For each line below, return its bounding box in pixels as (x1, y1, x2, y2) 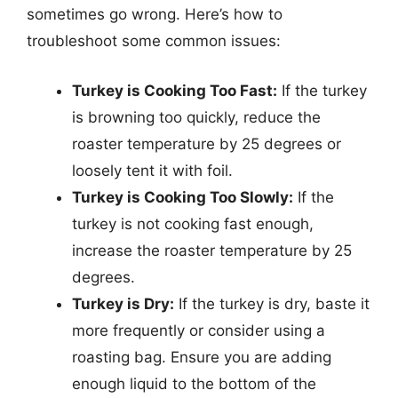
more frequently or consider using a (72, 321, 325, 339)
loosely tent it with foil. (72, 161, 233, 179)
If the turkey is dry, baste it (174, 294, 370, 313)
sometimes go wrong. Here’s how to (27, 5, 283, 23)
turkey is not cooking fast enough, (72, 214, 314, 233)
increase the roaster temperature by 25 (72, 241, 352, 259)
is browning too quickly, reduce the (72, 107, 321, 126)
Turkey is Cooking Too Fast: (72, 81, 277, 99)
